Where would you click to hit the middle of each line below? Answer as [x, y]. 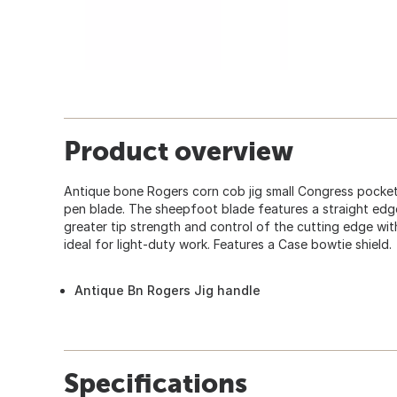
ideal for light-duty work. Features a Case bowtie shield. [228, 244]
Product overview [179, 150]
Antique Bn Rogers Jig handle [167, 290]
